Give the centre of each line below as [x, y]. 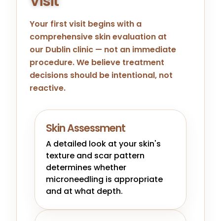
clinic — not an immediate [124, 49]
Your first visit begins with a [86, 24]
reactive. [48, 88]
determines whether [86, 167]
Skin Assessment [86, 128]
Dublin [58, 49]
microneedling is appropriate [105, 179]
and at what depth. [85, 191]
